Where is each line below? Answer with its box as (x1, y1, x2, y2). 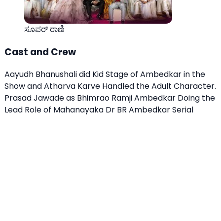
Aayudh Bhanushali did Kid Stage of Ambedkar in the (4, 68, 205, 80)
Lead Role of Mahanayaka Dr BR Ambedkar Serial (4, 104, 193, 115)
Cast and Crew (4, 45, 76, 59)
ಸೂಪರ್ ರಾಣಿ (24, 24, 65, 36)
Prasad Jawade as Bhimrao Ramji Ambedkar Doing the (4, 92, 215, 104)
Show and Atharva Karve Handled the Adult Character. (4, 80, 216, 92)
